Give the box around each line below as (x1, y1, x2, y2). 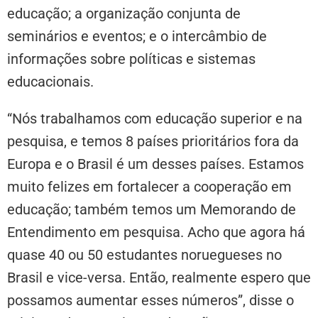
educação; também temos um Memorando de (7, 200, 296, 218)
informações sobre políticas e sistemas (7, 50, 256, 67)
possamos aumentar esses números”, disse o (7, 291, 294, 309)
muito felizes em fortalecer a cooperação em (7, 177, 292, 195)
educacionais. (7, 72, 94, 90)
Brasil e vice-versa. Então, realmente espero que (7, 268, 311, 286)
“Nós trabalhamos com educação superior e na (7, 109, 302, 127)
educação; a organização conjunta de (7, 4, 241, 22)
